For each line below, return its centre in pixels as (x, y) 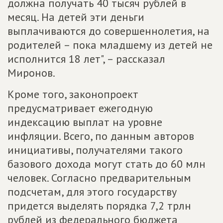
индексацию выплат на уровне (85, 122)
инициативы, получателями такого (95, 150)
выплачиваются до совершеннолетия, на (109, 31)
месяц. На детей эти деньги (76, 17)
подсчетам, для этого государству (92, 192)
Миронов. (31, 73)
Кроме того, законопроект (73, 94)
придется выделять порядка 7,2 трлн (99, 206)
